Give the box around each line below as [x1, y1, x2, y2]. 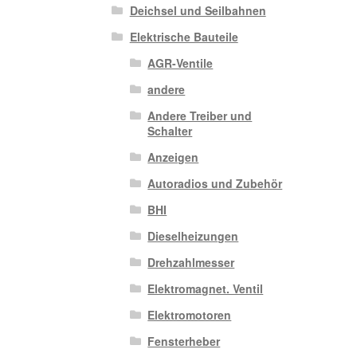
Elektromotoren [147, 307, 232, 324]
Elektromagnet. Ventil [147, 280, 264, 297]
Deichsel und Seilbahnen [129, 2, 266, 19]
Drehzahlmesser [147, 254, 235, 271]
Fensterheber [147, 333, 221, 350]
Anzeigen [147, 149, 199, 166]
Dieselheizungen [147, 228, 239, 245]
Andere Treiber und [147, 108, 253, 124]
